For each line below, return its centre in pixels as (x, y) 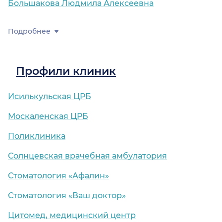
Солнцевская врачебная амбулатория (87, 156)
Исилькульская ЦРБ (50, 97)
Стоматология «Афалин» (58, 176)
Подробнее (29, 31)
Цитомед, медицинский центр (72, 216)
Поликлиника (37, 136)
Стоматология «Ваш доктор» (67, 196)
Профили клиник (66, 71)
